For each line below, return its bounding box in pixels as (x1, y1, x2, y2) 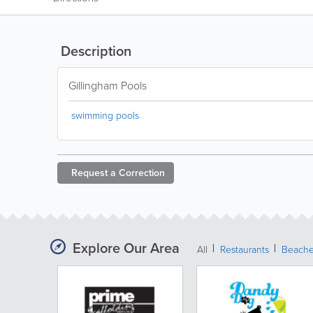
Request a (71, 166, 116, 180)
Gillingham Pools (68, 78, 147, 93)
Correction (119, 166, 165, 180)
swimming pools (71, 108, 139, 122)
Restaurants (220, 242, 269, 256)
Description (57, 41, 131, 61)
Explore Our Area (73, 238, 180, 258)
